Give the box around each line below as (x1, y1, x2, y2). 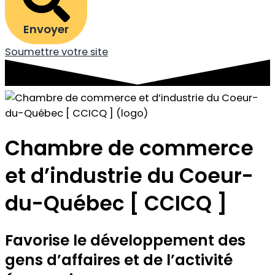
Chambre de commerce (5, 134, 254, 163)
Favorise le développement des (5, 230, 246, 252)
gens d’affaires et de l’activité (5, 249, 233, 271)
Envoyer (23, 21, 69, 37)
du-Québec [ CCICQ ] (5, 190, 227, 218)
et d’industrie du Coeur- (5, 162, 254, 190)
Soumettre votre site (5, 45, 108, 59)
